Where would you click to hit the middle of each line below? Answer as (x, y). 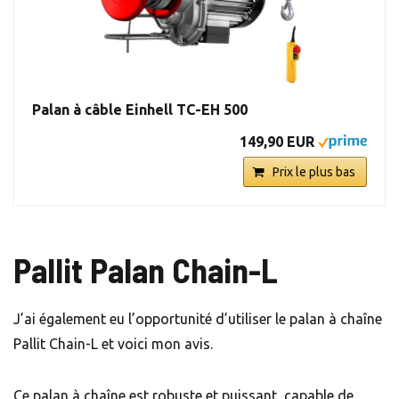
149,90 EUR (277, 142)
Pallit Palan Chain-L (146, 270)
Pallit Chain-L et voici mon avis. (113, 344)
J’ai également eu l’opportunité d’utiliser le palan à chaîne (198, 319)
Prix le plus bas (314, 172)
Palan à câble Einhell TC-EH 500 (140, 110)
